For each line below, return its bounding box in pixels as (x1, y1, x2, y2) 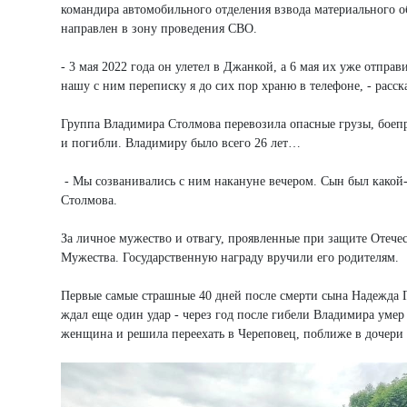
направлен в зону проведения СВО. (61, 21, 257, 35)
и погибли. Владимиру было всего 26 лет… (61, 135, 301, 150)
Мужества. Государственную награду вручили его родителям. (61, 250, 399, 264)
